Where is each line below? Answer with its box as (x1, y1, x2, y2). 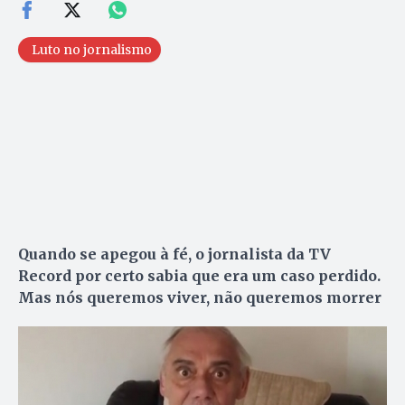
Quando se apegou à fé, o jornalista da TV (18, 245, 331, 264)
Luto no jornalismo (32, 42, 152, 59)
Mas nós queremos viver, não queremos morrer (18, 288, 381, 307)
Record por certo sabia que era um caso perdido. (18, 267, 381, 286)
